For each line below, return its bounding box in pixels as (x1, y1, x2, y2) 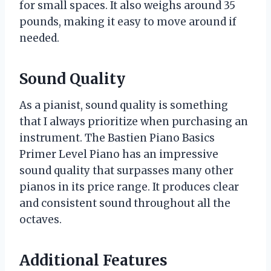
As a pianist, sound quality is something (19, 98, 228, 112)
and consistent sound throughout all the (19, 196, 230, 210)
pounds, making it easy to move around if (19, 15, 237, 28)
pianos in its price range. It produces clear (19, 180, 239, 194)
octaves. (19, 212, 62, 226)
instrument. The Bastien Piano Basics (19, 131, 215, 145)
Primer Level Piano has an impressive (19, 147, 218, 161)
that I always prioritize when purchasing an (19, 114, 248, 128)
